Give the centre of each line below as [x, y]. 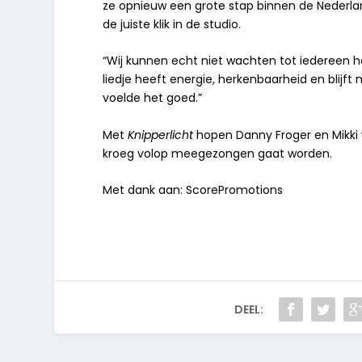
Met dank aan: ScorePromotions [193, 189]
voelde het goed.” [153, 98]
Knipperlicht [161, 135]
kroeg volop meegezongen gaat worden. [218, 153]
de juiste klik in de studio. [172, 24]
